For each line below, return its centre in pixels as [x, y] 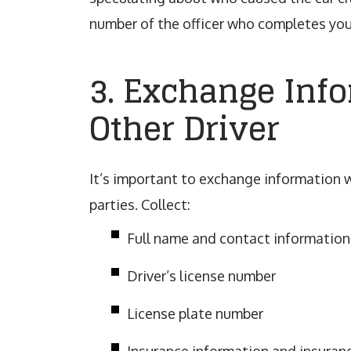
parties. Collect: [140, 204]
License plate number [195, 313]
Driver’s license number [201, 276]
